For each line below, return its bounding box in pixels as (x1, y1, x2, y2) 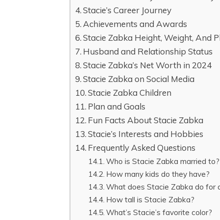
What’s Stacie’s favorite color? (106, 207, 213, 218)
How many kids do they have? (106, 169, 210, 179)
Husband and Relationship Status (83, 46, 213, 57)
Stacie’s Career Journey (83, 5, 172, 16)
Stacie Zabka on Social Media (83, 74, 195, 84)
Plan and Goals (88, 101, 146, 112)
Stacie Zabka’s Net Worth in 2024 (83, 60, 212, 71)
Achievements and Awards (83, 19, 188, 29)
